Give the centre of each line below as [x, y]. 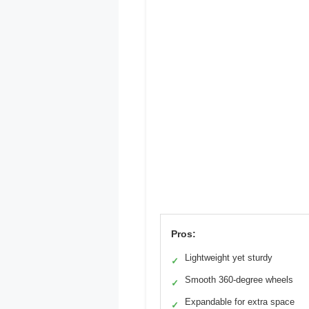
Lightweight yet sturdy [229, 258]
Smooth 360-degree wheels [239, 280]
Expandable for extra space [240, 302]
